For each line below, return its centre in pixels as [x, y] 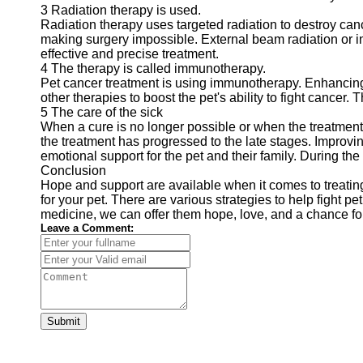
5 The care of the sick [102, 112]
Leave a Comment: [87, 228]
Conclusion [73, 171]
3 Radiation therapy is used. [121, 10]
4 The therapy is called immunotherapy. [153, 68]
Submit [64, 321]
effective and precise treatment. [130, 54]
